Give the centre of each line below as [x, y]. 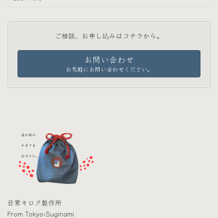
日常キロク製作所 [35, 202]
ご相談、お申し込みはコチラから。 [109, 36]
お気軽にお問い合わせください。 [109, 69]
